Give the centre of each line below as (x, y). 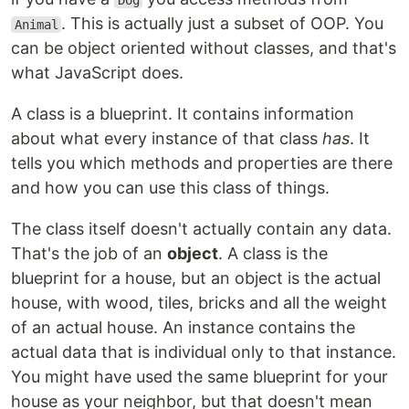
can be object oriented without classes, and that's (204, 48)
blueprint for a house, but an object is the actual (196, 278)
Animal (36, 25)
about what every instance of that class (167, 138)
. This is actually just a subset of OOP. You (223, 23)
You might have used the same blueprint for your (199, 377)
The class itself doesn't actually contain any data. (201, 229)
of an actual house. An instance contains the (183, 327)
